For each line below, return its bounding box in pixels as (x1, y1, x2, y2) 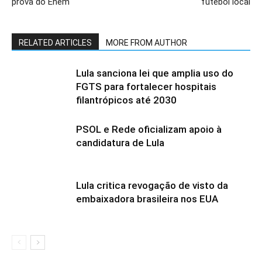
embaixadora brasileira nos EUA (76, 193, 218, 205)
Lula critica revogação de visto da (76, 180, 228, 191)
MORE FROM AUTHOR (106, 38, 187, 47)
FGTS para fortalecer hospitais (76, 81, 216, 92)
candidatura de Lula (76, 137, 164, 149)
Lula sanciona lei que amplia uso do (76, 67, 233, 79)
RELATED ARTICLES (19, 38, 92, 47)
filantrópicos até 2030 (76, 94, 177, 106)
